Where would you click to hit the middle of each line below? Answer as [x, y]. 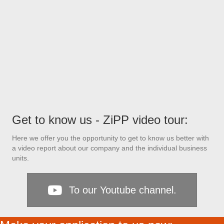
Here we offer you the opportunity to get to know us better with [110, 138]
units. [20, 158]
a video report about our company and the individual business [109, 148]
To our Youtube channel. [123, 190]
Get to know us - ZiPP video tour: [100, 120]
